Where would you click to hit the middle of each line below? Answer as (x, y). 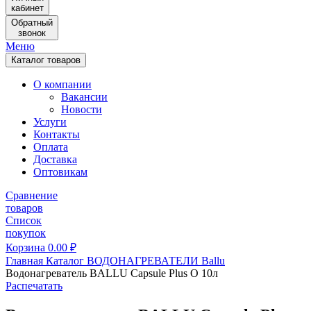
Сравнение (32, 195)
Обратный (32, 23)
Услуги (50, 122)
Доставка (55, 159)
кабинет (27, 8)
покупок (26, 233)
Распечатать (34, 286)
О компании (62, 84)
